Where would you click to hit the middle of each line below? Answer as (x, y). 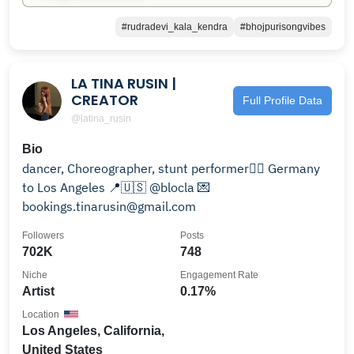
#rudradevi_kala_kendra (175, 26)
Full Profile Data (282, 101)
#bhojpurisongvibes (283, 26)
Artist (38, 291)
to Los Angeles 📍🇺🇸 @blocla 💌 (110, 187)
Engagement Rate (219, 275)
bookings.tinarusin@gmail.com (109, 206)
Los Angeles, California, (93, 330)
